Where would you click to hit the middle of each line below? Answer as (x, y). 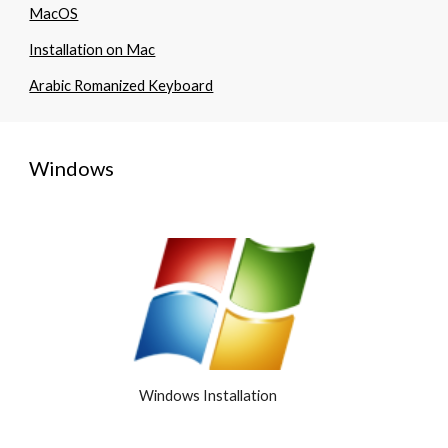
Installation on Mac (92, 49)
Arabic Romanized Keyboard (121, 85)
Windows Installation (207, 396)
